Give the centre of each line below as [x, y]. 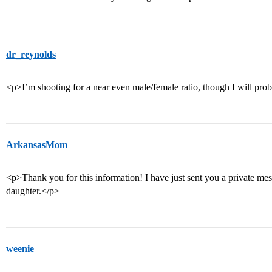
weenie [20, 249]
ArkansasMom [37, 145]
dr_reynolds [31, 54]
